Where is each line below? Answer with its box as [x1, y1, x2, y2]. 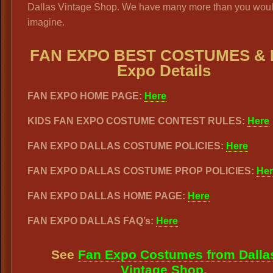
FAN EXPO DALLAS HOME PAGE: [27, 191, 188, 201]
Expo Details [117, 62, 211, 79]
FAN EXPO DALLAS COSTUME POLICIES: [27, 141, 226, 151]
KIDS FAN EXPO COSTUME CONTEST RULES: [27, 116, 247, 126]
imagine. [27, 17, 65, 27]
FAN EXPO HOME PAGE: [27, 91, 144, 101]
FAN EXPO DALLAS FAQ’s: [27, 216, 154, 226]
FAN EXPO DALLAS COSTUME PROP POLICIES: [27, 166, 257, 176]
